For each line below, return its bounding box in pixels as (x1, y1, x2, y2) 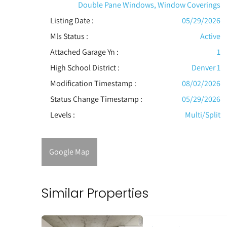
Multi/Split (184, 109, 220, 121)
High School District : (50, 62, 120, 73)
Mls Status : (50, 31, 88, 42)
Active (200, 31, 220, 42)
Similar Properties (42, 184, 148, 203)
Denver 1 (191, 62, 220, 73)
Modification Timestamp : (50, 78, 136, 89)
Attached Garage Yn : (50, 47, 119, 58)
